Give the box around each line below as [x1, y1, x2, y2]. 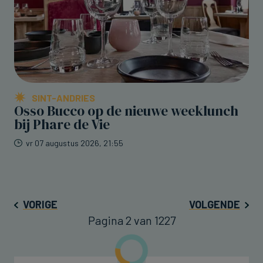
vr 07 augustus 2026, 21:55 [26, 138, 123, 149]
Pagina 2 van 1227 [87, 213, 176, 228]
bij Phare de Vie [14, 115, 110, 134]
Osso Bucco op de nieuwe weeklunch [14, 102, 238, 121]
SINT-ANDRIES [32, 92, 95, 104]
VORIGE [23, 198, 58, 211]
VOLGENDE [189, 198, 240, 211]
